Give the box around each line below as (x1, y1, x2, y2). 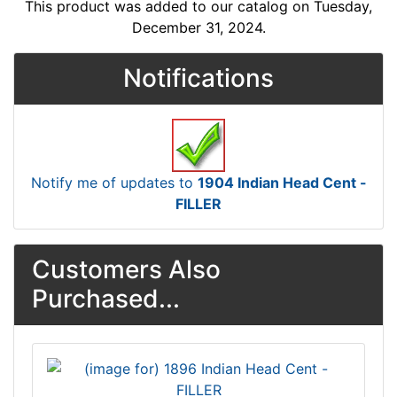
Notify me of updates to (30, 174, 198, 192)
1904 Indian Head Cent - (197, 174, 367, 192)
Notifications (123, 63, 274, 94)
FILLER (175, 195, 222, 214)
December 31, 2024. (131, 19, 266, 37)
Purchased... (32, 284, 180, 315)
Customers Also (32, 254, 221, 285)
